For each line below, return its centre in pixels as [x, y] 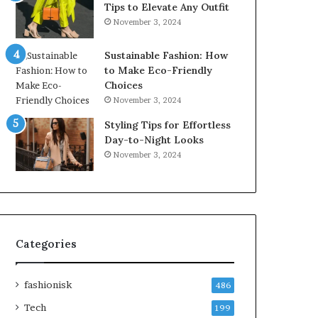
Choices [124, 85]
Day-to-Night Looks [154, 140]
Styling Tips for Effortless [168, 125]
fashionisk [48, 285]
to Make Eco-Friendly [159, 70]
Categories [46, 244]
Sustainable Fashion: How [166, 55]
